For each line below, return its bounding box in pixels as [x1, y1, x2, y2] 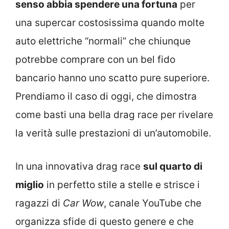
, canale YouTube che [104, 197, 201, 209]
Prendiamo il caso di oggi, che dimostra [15, 90, 197, 103]
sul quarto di [143, 160, 202, 172]
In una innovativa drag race [15, 160, 143, 172]
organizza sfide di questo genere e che [15, 215, 194, 227]
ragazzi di [15, 197, 63, 209]
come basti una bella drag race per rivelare [15, 109, 213, 121]
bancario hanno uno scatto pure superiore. [15, 72, 210, 84]
